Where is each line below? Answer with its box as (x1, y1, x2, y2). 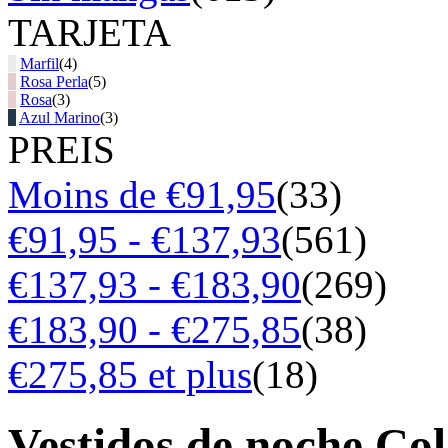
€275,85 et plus (8, 352, 252, 396)
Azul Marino (19, 108, 100, 126)
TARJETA (8, 10, 171, 54)
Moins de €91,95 (8, 172, 276, 216)
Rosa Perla (20, 72, 88, 90)
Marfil (20, 54, 59, 72)
